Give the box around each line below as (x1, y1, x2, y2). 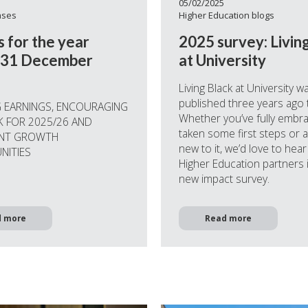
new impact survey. (178, 170, 269, 186)
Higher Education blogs (178, 9, 274, 22)
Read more (204, 212, 252, 224)
